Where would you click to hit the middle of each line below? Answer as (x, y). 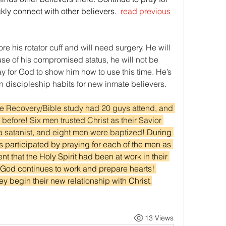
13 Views (159, 218)
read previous (145, 11)
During (159, 132)
